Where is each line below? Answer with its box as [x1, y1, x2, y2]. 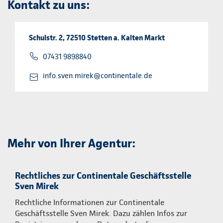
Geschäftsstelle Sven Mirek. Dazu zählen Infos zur [15, 208, 187, 218]
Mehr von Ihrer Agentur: [7, 135, 136, 150]
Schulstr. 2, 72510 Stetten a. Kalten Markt [29, 33, 165, 42]
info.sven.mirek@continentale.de [43, 71, 152, 80]
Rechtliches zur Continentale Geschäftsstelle [15, 170, 191, 181]
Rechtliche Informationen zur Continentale [15, 197, 164, 207]
